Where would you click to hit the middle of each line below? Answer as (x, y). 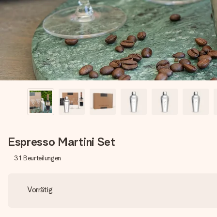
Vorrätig (40, 190)
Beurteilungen (42, 158)
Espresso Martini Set (62, 142)
